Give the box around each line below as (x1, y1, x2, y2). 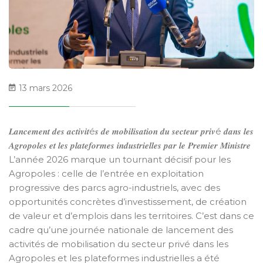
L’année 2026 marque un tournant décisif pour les (9, 153, 231, 165)
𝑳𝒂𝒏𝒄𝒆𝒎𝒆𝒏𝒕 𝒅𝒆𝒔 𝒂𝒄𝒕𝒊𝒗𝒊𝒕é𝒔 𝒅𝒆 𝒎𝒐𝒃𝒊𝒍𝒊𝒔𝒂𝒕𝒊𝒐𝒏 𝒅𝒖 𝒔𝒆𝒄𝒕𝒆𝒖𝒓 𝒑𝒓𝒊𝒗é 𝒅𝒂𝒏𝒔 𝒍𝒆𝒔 (9, 125, 254, 137)
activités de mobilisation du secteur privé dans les (9, 238, 228, 249)
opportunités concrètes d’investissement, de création (9, 195, 247, 207)
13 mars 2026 (16, 82, 72, 93)
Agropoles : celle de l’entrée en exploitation (9, 167, 204, 179)
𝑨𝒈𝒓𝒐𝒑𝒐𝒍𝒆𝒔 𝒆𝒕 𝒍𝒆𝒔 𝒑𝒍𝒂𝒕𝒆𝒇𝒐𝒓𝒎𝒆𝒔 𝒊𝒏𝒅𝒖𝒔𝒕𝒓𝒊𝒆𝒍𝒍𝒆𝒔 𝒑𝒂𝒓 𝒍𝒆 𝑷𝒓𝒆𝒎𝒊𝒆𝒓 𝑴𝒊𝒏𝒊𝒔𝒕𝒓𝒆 (9, 139, 251, 151)
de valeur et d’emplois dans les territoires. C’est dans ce (9, 210, 254, 221)
